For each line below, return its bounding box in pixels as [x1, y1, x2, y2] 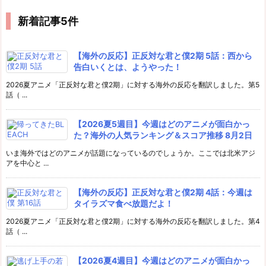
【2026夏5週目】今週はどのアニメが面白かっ [74, 119, 250, 129]
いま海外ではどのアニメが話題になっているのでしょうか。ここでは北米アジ [6, 148, 255, 157]
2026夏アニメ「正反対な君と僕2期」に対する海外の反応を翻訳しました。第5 [6, 80, 259, 89]
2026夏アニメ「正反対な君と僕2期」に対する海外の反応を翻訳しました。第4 [6, 216, 260, 226]
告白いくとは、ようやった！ [74, 62, 182, 72]
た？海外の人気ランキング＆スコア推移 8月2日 [74, 130, 252, 140]
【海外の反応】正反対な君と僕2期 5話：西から [74, 50, 252, 61]
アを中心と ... [6, 158, 49, 167]
